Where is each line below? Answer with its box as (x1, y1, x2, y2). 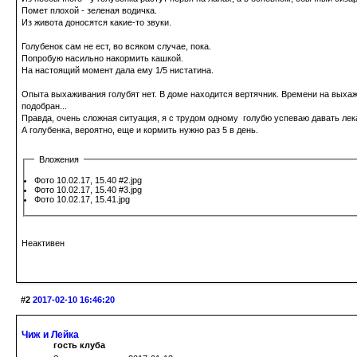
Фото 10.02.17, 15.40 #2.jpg (34, 175, 142, 185)
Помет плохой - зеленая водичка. (22, 5, 157, 15)
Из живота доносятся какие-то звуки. (22, 17, 171, 27)
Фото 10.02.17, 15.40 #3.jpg (34, 184, 142, 194)
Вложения (39, 154, 79, 164)
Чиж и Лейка (22, 328, 79, 340)
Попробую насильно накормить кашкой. (22, 53, 183, 63)
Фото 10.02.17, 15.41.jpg (34, 194, 130, 204)
